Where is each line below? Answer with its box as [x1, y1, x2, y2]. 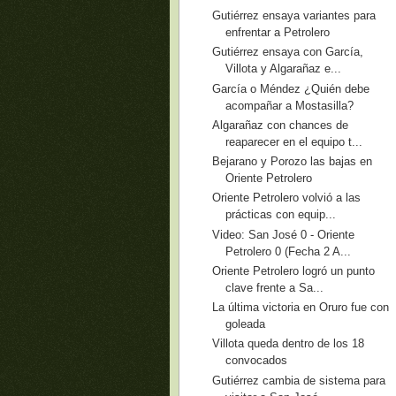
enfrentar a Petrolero [225, 26, 331, 39]
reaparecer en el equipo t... [225, 134, 363, 148]
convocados [225, 354, 288, 368]
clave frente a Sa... [225, 280, 324, 294]
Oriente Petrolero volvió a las [212, 191, 362, 205]
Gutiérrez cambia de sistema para [212, 373, 386, 387]
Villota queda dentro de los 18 [212, 337, 365, 351]
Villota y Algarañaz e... [225, 62, 342, 76]
